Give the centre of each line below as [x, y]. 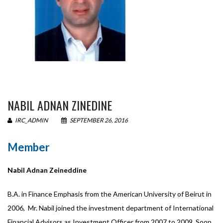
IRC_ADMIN [31, 120]
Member [29, 147]
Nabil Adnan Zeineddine [47, 170]
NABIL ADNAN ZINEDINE [60, 105]
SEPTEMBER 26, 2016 [98, 120]
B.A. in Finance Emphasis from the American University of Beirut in [110, 194]
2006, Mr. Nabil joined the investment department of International [111, 208]
